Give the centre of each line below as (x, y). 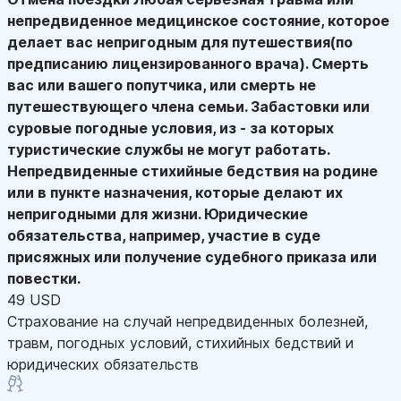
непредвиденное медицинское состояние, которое (198, 20)
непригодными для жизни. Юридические (158, 213)
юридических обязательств (103, 364)
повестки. (44, 278)
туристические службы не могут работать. (168, 149)
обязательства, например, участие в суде (164, 235)
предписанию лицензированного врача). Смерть (188, 63)
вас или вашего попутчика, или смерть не (162, 85)
